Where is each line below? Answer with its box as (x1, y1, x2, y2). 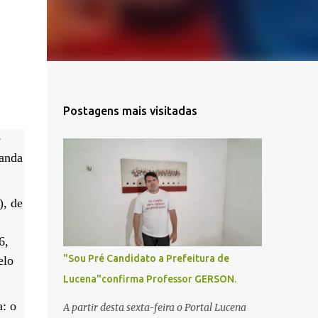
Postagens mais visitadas (62, 104, 197, 117)
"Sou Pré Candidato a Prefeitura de (62, 253, 229, 264)
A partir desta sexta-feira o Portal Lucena (62, 301, 246, 314)
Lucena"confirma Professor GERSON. (62, 273, 236, 285)
